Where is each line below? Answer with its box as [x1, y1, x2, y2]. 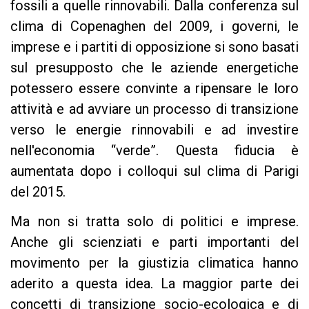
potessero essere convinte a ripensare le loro [10, 80, 299, 97]
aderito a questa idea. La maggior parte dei [10, 275, 299, 292]
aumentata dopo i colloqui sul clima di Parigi [10, 163, 299, 180]
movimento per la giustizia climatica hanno [10, 255, 299, 272]
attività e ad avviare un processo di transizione [10, 101, 299, 118]
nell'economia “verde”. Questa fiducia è [10, 142, 299, 159]
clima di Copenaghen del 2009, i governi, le [10, 18, 299, 35]
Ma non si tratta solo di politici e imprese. [10, 213, 299, 230]
